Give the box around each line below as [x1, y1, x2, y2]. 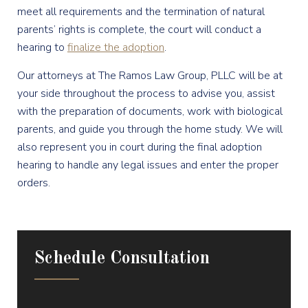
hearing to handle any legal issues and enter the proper [17, 157, 278, 173]
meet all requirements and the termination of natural [17, 3, 265, 19]
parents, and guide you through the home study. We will [17, 121, 283, 137]
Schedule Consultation [34, 249, 210, 267]
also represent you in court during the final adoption [17, 139, 262, 155]
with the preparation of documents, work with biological [17, 103, 283, 119]
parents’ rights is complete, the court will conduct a [17, 21, 261, 37]
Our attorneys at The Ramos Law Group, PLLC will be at [17, 67, 283, 83]
